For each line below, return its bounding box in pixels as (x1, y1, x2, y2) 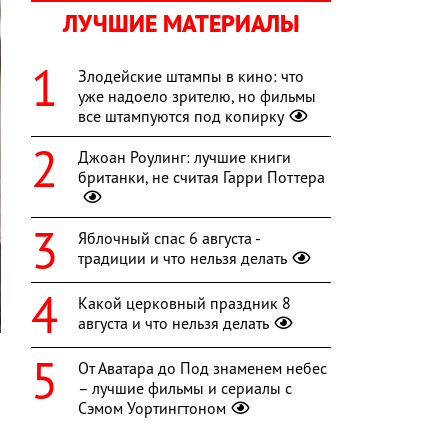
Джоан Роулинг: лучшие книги (78, 147, 291, 168)
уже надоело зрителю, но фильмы (78, 86, 316, 107)
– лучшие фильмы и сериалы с (78, 378, 292, 399)
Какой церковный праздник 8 (78, 293, 291, 314)
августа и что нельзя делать (78, 313, 269, 334)
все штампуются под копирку (78, 106, 284, 127)
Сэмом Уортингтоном (78, 398, 226, 419)
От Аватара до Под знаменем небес (78, 358, 327, 379)
